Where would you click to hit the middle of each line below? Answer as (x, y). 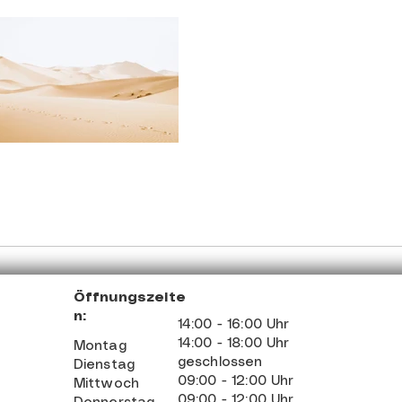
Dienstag (104, 365)
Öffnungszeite (129, 298)
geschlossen (220, 363)
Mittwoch (106, 384)
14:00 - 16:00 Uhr (233, 325)
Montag (100, 346)
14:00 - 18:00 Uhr (233, 344)
